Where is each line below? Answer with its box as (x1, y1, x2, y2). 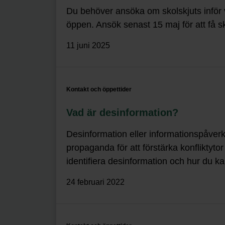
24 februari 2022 (66, 177, 125, 186)
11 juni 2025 (66, 41, 110, 50)
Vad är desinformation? (66, 106, 178, 118)
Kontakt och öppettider (66, 85, 132, 93)
